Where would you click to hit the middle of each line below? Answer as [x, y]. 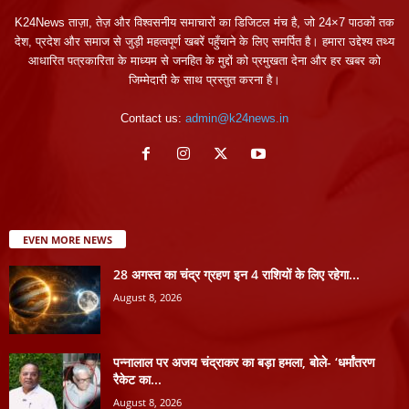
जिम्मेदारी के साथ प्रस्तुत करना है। [204, 79]
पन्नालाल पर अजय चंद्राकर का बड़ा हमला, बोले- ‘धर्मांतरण [244, 362]
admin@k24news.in [237, 118]
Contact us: [153, 118]
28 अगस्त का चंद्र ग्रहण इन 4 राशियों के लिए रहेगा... [236, 274]
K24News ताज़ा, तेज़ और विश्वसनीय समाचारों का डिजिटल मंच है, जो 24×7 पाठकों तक [204, 22]
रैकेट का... [137, 379]
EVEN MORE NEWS [68, 239]
